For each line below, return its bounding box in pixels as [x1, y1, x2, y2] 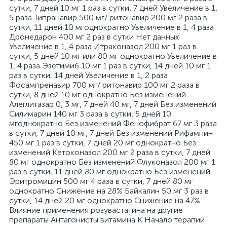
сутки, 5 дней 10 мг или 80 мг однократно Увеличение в [9, 51, 217, 61]
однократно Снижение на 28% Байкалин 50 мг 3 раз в [9, 186, 209, 196]
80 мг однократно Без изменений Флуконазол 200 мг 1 [9, 157, 215, 167]
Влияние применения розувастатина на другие [9, 205, 183, 215]
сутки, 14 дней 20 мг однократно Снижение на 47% [9, 196, 200, 205]
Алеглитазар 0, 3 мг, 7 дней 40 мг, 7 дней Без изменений [9, 99, 216, 109]
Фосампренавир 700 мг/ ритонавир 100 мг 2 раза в [9, 80, 200, 90]
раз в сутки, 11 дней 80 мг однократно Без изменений [9, 167, 210, 176]
